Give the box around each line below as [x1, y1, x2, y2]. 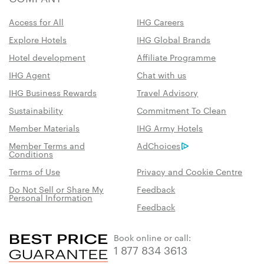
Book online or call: [114, 232, 191, 244]
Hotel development [9, 51, 85, 64]
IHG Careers [137, 16, 184, 28]
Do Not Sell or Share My [9, 183, 104, 196]
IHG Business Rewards [9, 87, 97, 99]
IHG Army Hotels [137, 122, 203, 134]
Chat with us [137, 69, 187, 81]
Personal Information [9, 192, 93, 204]
